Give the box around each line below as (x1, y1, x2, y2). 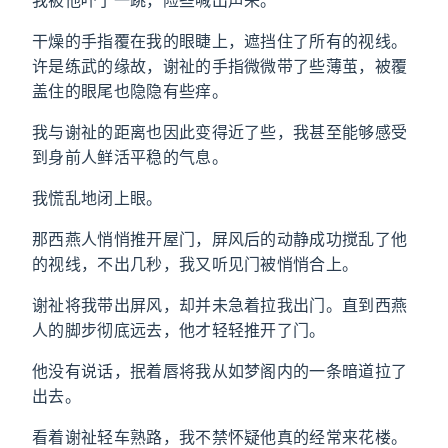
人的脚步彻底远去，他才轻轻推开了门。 (32, 320, 326, 340)
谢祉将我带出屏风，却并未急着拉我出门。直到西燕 (32, 295, 408, 315)
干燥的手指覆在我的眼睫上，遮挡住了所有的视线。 (32, 31, 408, 51)
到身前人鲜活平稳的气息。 (32, 147, 228, 167)
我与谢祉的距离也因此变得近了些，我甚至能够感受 (32, 122, 408, 142)
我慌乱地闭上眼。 (32, 188, 163, 208)
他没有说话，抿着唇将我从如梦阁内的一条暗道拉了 (32, 361, 408, 381)
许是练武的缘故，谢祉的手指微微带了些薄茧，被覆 (32, 56, 408, 76)
